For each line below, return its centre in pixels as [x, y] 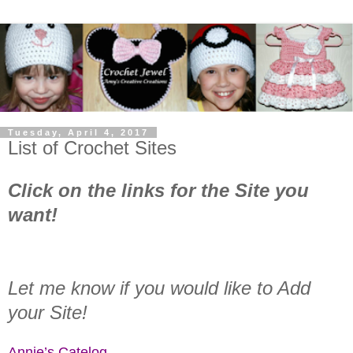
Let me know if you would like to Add [159, 288]
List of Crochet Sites [92, 148]
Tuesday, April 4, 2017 [78, 132]
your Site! [48, 312]
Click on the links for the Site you [158, 190]
